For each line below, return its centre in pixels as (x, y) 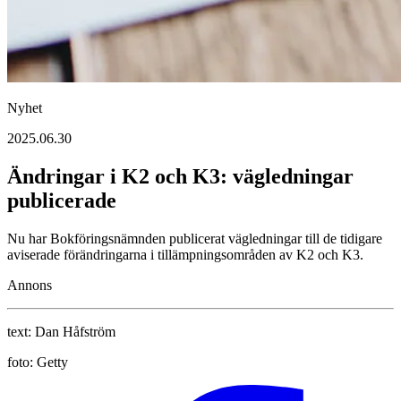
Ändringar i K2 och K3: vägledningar (180, 177)
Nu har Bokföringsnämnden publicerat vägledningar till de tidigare (195, 239)
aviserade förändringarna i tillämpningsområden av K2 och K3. (185, 255)
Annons (30, 286)
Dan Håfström (75, 332)
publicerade (62, 201)
